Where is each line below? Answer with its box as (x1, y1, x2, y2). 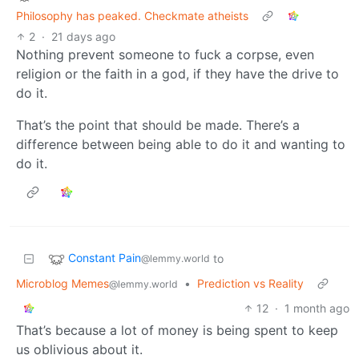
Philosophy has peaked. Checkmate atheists (16, 8, 248, 22)
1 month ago (284, 301, 349, 315)
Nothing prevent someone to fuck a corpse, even (16, 46, 314, 63)
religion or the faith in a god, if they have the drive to (16, 65, 339, 82)
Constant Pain (68, 251, 141, 265)
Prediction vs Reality (197, 276, 304, 290)
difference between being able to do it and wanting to (16, 135, 345, 152)
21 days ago (51, 29, 116, 43)
